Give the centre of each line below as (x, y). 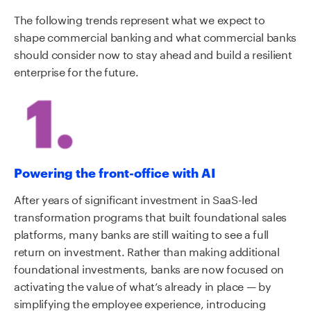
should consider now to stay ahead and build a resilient (153, 53)
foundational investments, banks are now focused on (149, 267)
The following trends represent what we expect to (140, 19)
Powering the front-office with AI (115, 172)
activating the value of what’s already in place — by (143, 285)
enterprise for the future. (76, 71)
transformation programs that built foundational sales (151, 215)
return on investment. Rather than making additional (147, 250)
